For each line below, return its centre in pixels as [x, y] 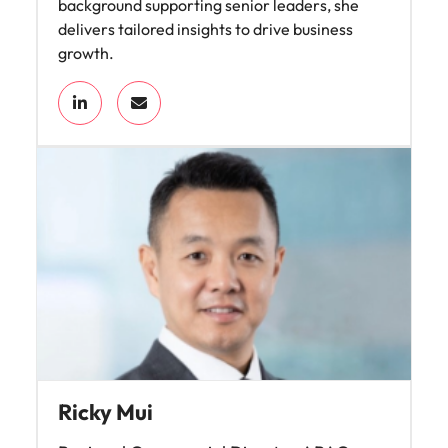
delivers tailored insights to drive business [205, 28]
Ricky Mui [105, 411]
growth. [87, 52]
